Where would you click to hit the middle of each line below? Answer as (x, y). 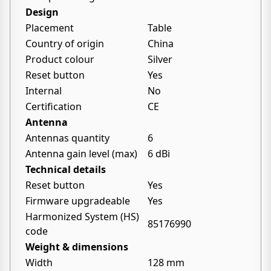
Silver (160, 59)
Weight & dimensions (77, 247)
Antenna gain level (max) (81, 154)
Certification (54, 106)
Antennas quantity (67, 138)
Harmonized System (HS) (82, 217)
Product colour (60, 59)
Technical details (66, 169)
